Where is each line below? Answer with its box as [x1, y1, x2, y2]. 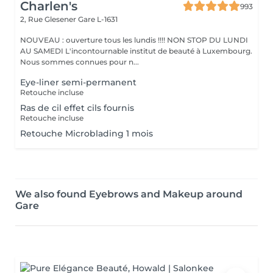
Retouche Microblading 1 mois [20, 128, 153, 139]
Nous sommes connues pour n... [20, 57, 139, 66]
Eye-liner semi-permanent [20, 77, 136, 88]
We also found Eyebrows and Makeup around [15, 188, 243, 200]
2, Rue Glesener [20, 15, 78, 24]
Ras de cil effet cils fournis [20, 102, 134, 113]
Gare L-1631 [78, 15, 118, 24]
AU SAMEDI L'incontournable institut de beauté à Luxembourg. [20, 46, 65, 55]
